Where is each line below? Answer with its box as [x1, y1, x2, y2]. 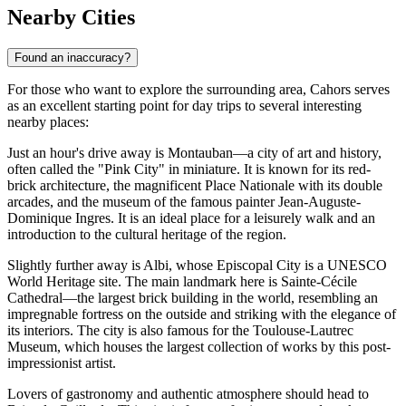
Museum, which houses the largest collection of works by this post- [7, 339, 391, 354]
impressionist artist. [7, 355, 116, 371]
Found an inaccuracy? [14, 51, 130, 64]
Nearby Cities [7, 5, 135, 30]
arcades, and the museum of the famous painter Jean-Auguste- [7, 194, 361, 209]
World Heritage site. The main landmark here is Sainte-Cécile [7, 274, 357, 289]
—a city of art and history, [233, 145, 382, 160]
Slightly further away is [7, 257, 143, 273]
